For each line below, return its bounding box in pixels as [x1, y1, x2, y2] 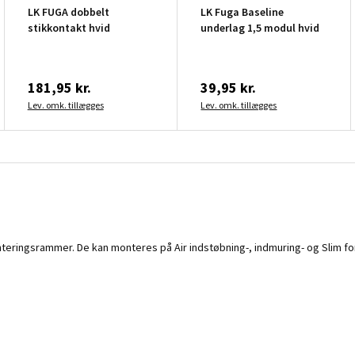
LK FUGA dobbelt [27, 4, 109, 19]
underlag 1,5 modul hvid [200, 20, 320, 35]
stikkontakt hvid [27, 20, 110, 35]
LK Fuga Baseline [200, 4, 284, 19]
